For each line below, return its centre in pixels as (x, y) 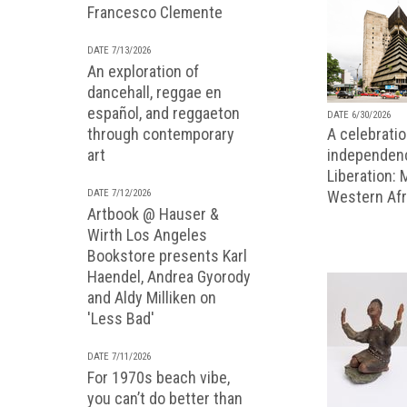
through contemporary (161, 134)
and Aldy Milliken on (152, 298)
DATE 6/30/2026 (359, 114)
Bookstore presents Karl (167, 256)
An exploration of (143, 71)
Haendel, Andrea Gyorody (169, 277)
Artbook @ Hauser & (153, 214)
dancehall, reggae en (154, 92)
